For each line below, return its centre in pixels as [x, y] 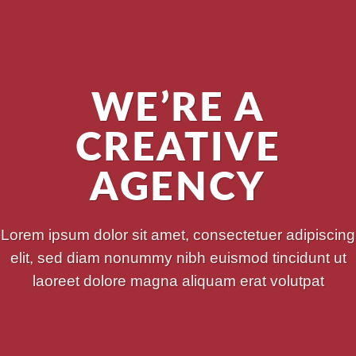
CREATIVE [178, 148]
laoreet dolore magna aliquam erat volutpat [178, 281]
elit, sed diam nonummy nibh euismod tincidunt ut [178, 257]
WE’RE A [178, 108]
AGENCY [178, 188]
